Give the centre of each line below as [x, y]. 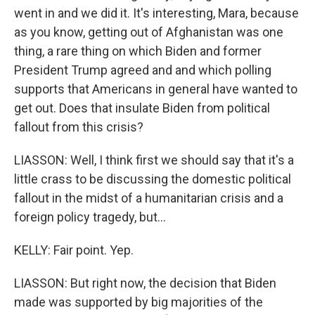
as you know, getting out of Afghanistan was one [149, 32]
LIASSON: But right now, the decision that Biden [145, 283]
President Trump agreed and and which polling [143, 70]
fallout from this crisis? [79, 127]
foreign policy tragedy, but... [90, 217]
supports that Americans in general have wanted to [156, 89]
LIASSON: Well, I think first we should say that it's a [154, 160]
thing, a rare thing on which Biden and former [138, 51]
